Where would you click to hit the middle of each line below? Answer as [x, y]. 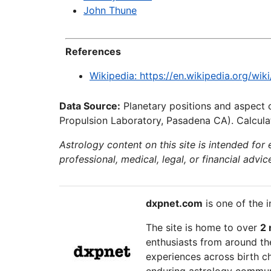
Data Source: [90, 106]
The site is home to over [203, 227]
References [93, 51]
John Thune [110, 10]
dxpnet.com [174, 203]
